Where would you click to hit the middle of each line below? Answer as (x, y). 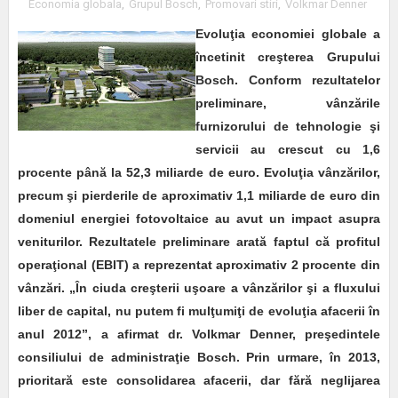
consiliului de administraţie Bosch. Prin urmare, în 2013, (199, 358)
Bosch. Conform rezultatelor (288, 80)
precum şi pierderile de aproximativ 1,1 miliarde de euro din (199, 196)
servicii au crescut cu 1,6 (288, 150)
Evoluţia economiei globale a (288, 34)
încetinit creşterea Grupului (288, 57)
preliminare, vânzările (288, 103)
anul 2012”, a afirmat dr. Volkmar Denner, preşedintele (199, 334)
